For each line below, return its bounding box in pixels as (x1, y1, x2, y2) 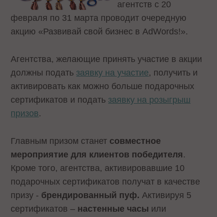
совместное (109, 136, 161, 146)
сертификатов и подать (11, 94, 108, 105)
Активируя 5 (142, 190, 192, 200)
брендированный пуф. (41, 190, 142, 200)
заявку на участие (76, 67, 149, 77)
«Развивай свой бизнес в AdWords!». (36, 27, 188, 36)
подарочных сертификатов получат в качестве (11, 176, 201, 186)
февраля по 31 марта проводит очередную (11, 13, 187, 23)
